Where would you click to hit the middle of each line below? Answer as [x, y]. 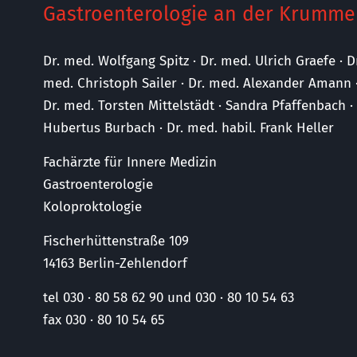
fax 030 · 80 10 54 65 [104, 320]
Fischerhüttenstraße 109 [116, 241]
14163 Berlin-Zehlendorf [115, 263]
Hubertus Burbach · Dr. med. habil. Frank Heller [188, 128]
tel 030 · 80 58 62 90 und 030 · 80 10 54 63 [169, 298]
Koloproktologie [92, 207]
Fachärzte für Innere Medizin [130, 162]
